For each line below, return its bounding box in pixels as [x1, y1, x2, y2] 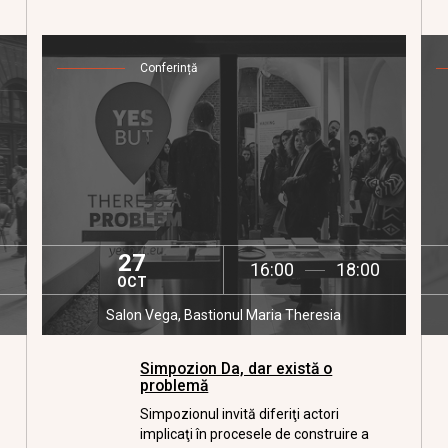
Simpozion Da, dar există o [140, 359, 333, 378]
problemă [140, 376, 209, 395]
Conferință [140, 61, 199, 75]
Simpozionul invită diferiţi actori [140, 406, 340, 422]
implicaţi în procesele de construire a [140, 426, 370, 442]
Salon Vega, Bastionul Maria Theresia [106, 307, 342, 323]
